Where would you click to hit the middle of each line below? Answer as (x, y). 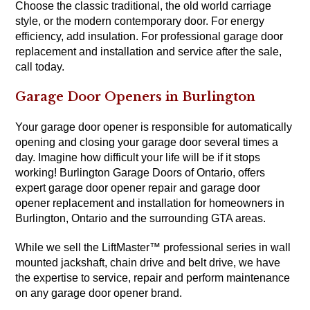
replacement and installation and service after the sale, (149, 52)
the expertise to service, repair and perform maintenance (153, 278)
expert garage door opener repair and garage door (138, 188)
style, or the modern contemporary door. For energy (140, 21)
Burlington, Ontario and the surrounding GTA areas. (141, 219)
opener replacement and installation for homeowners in (150, 203)
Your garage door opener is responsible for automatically (154, 127)
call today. (40, 67)
